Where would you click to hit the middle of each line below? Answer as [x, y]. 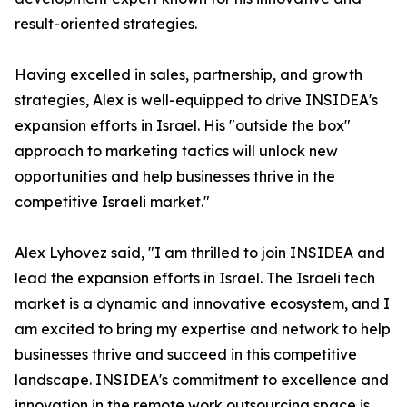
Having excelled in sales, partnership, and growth [189, 75]
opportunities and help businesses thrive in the [175, 177]
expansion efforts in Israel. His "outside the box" [183, 126]
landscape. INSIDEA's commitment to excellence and [202, 380]
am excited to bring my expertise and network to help [203, 329]
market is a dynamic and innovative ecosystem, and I [202, 304]
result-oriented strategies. [106, 24]
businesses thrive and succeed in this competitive [186, 355]
